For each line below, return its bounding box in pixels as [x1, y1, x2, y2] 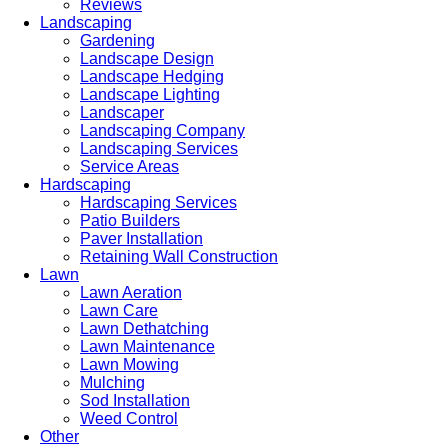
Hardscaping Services [80, 194, 237, 211]
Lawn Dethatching [80, 320, 209, 337]
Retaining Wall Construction [80, 248, 278, 265]
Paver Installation [80, 230, 203, 247]
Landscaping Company [80, 122, 245, 139]
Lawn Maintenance [80, 338, 215, 355]
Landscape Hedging [80, 68, 224, 85]
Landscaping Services [80, 140, 238, 157]
